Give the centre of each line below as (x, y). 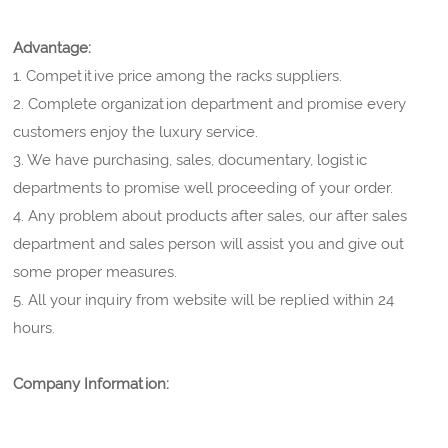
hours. (34, 328)
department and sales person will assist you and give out (209, 244)
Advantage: (52, 48)
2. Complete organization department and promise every (210, 104)
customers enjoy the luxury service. (136, 132)
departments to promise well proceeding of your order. (203, 188)
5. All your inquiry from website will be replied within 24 (204, 300)
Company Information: (91, 384)
